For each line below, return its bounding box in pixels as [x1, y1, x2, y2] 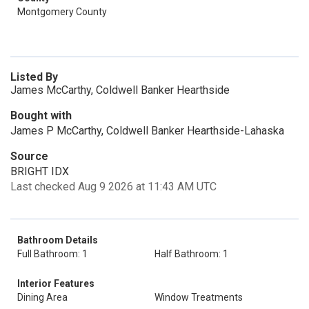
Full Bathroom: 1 [17, 248, 88, 259]
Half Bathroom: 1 [154, 248, 228, 259]
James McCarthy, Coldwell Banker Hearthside [10, 83, 230, 97]
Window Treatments [154, 292, 243, 303]
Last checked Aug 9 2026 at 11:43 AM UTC [10, 180, 217, 193]
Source [10, 150, 48, 163]
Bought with [10, 109, 72, 122]
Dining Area [17, 292, 68, 303]
